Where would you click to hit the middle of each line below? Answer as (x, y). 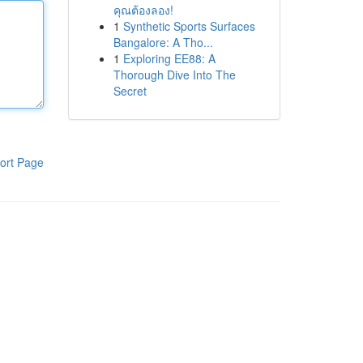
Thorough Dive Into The (174, 75)
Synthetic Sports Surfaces (189, 26)
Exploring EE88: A (169, 58)
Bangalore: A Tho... (163, 42)
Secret (130, 91)
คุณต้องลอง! (143, 10)
